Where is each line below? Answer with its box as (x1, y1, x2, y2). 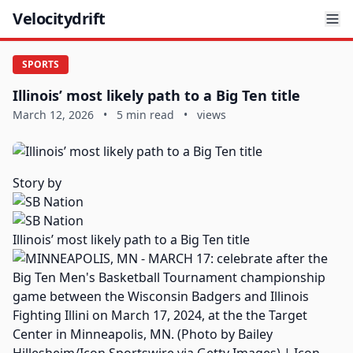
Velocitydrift (13, 8, 106, 29)
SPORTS (22, 58, 59, 71)
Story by (13, 174, 61, 191)
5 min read (117, 107, 174, 122)
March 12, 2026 (13, 107, 94, 122)
